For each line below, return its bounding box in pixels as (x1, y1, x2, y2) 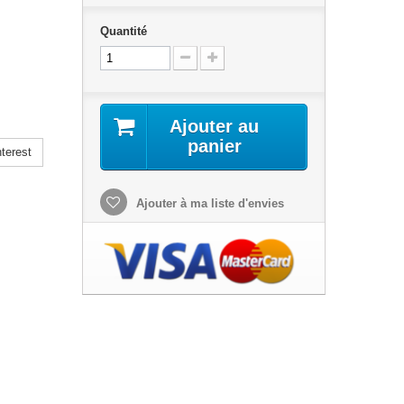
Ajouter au (170, 116, 260, 136)
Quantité (99, 24, 147, 38)
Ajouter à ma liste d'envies (132, 197, 284, 210)
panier (187, 136, 242, 156)
